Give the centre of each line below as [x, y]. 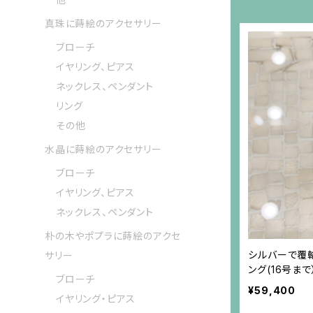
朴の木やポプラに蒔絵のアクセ [113, 236]
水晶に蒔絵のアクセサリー [103, 150]
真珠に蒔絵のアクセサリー [103, 24]
